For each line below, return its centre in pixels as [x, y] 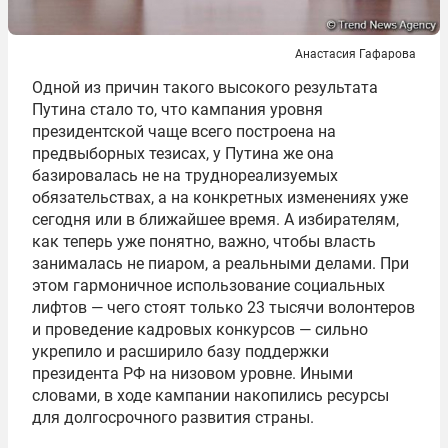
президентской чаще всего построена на [184, 132]
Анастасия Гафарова [355, 54]
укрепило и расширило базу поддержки [180, 352]
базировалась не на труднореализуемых [185, 176]
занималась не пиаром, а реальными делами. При [220, 264]
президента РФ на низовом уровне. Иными [192, 374]
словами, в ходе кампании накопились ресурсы [210, 396]
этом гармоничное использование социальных [208, 286]
